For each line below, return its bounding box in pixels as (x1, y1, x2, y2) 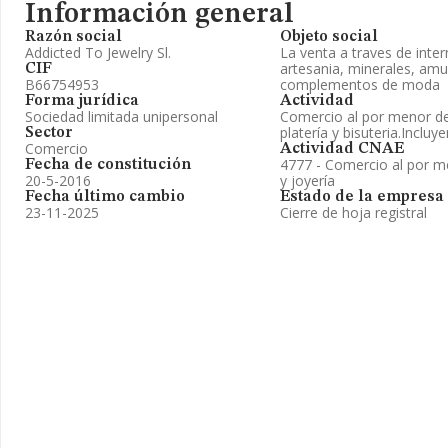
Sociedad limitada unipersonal (25, 107, 218, 126)
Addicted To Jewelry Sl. (25, 43, 171, 62)
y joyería (280, 171, 335, 190)
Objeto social (280, 29, 378, 45)
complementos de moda (280, 75, 440, 94)
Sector (25, 125, 73, 141)
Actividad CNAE (280, 141, 404, 157)
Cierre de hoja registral (280, 203, 427, 222)
